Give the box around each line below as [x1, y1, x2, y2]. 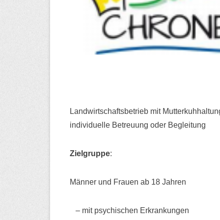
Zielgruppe [70, 149, 110, 158]
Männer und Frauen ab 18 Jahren [70, 177, 186, 186]
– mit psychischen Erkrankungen [70, 206, 189, 215]
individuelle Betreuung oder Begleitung [70, 120, 206, 129]
